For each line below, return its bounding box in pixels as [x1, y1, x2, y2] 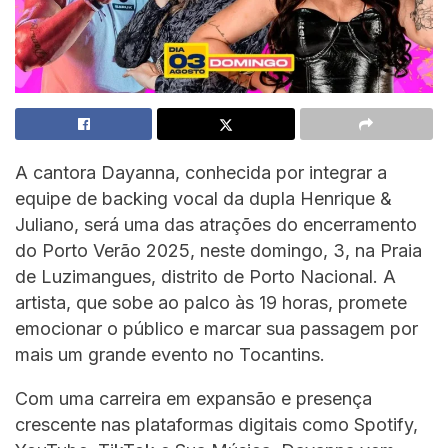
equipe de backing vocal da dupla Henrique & [15, 187, 392, 209]
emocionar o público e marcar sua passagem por [15, 317, 418, 339]
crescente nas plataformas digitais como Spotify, [15, 413, 418, 435]
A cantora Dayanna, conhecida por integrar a [15, 161, 387, 183]
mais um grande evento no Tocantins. [15, 343, 325, 365]
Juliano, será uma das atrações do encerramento [15, 213, 417, 235]
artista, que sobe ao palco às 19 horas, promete [15, 291, 407, 313]
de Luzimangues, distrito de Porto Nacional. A [15, 265, 396, 287]
